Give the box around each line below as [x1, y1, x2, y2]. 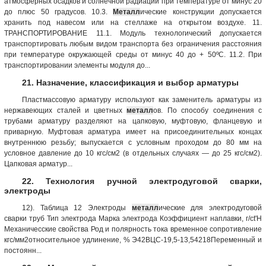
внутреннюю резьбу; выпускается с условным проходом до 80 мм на [4, 138, 262, 147]
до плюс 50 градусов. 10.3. [4, 7, 113, 16]
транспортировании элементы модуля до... [4, 61, 150, 69]
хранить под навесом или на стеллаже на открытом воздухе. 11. [4, 18, 262, 27]
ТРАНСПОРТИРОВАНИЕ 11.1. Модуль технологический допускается [4, 28, 262, 37]
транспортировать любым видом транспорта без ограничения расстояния [4, 39, 262, 48]
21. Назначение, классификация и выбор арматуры [22, 77, 239, 87]
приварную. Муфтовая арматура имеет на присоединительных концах [4, 127, 262, 136]
